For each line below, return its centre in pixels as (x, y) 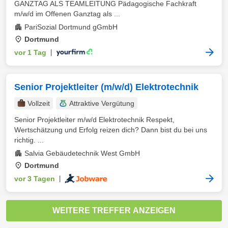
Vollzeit (39, 103)
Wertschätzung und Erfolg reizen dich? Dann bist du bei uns (111, 130)
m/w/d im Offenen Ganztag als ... (67, 14)
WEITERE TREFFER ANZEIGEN (114, 210)
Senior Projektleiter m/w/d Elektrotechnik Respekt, (94, 120)
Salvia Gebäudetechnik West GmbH (82, 153)
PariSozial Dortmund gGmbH (71, 27)
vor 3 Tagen (35, 179)
